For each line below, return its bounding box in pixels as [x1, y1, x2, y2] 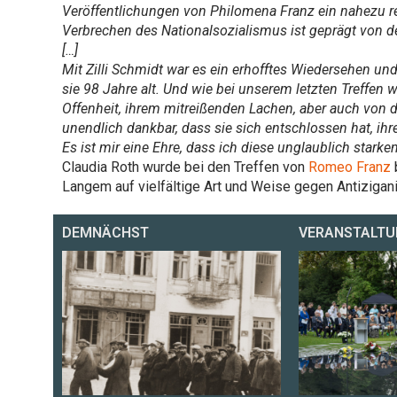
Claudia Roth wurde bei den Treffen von [62, 158, 308, 175]
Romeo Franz [308, 158, 391, 175]
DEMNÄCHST [62, 223, 149, 241]
